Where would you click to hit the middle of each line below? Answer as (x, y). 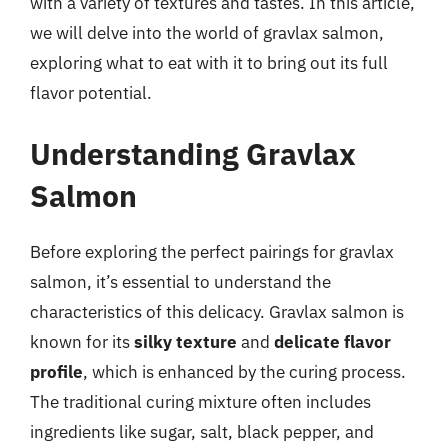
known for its (82, 342)
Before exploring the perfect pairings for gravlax (212, 252)
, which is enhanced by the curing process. (244, 372)
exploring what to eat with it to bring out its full (209, 62)
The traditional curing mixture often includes (200, 402)
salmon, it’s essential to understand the (180, 282)
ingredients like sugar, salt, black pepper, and (202, 432)
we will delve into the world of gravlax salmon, (207, 32)
